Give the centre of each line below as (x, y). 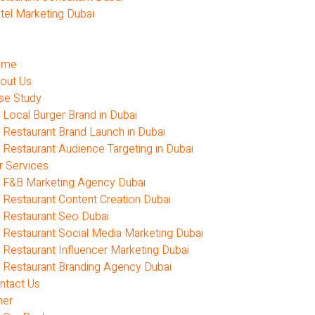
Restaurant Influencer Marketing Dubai (96, 250)
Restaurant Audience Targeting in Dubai (98, 149)
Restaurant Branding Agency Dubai (87, 267)
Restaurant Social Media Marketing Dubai (103, 233)
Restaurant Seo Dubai (56, 217)
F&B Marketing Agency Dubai (74, 183)
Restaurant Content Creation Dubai (86, 200)
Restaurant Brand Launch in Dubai (84, 132)
